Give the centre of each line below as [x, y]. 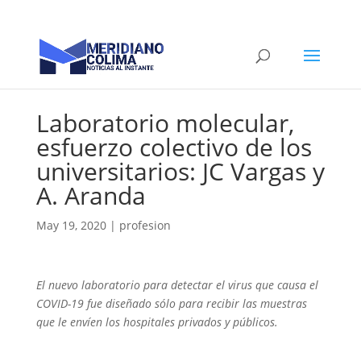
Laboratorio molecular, [165, 123]
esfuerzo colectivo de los [174, 147]
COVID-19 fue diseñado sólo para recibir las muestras [171, 303]
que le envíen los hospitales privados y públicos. [157, 322]
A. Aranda [91, 195]
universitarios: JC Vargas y [180, 171]
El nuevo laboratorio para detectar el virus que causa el [177, 285]
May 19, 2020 [71, 225]
